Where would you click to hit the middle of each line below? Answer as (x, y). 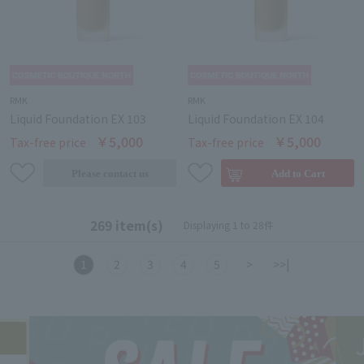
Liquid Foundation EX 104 (256, 119)
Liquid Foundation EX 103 (78, 119)
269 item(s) (127, 225)
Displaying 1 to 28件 (229, 225)
